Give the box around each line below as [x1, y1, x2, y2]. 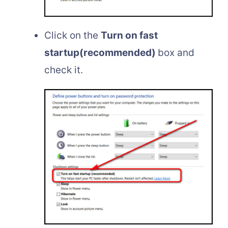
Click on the [44, 29, 101, 41]
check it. [44, 64, 83, 76]
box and [158, 46, 194, 59]
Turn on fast [101, 29, 158, 41]
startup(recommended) [44, 46, 158, 59]
